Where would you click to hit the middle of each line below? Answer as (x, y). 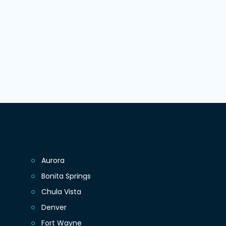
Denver (54, 208)
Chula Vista (62, 192)
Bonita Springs (66, 176)
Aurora (53, 161)
